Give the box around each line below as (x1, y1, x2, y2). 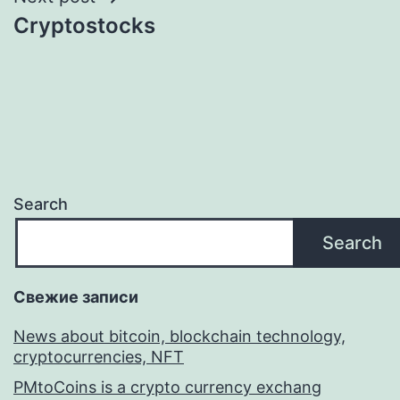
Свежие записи (13, 287, 138, 306)
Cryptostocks (13, 12, 155, 38)
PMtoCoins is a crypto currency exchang (13, 377, 321, 396)
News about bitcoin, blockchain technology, (13, 326, 346, 346)
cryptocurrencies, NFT (13, 346, 184, 366)
